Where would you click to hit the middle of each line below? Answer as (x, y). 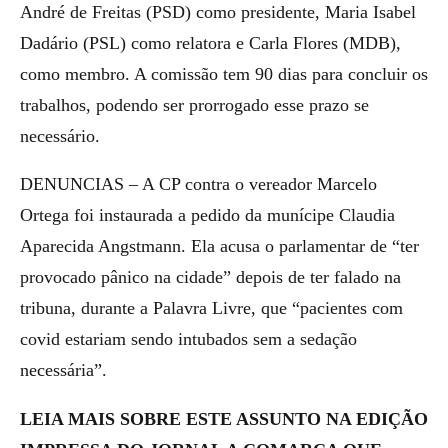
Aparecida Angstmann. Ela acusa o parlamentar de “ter (219, 246)
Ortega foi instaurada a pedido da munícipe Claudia (207, 215)
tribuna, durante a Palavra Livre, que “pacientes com (211, 308)
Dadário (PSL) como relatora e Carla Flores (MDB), (210, 42)
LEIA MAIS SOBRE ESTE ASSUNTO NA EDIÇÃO (224, 418)
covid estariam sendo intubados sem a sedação (188, 339)
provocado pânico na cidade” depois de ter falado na (210, 277)
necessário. (60, 135)
